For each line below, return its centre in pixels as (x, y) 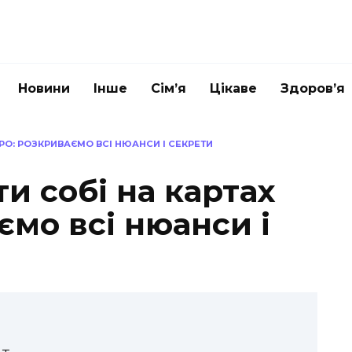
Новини (44, 88)
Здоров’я (313, 88)
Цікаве (233, 88)
